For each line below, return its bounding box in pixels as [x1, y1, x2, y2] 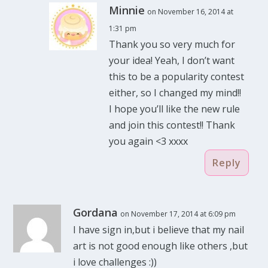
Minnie [109, 3, 145, 18]
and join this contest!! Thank [109, 118, 236, 132]
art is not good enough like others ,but [73, 239, 248, 253]
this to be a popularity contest [109, 70, 245, 84]
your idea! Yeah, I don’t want [109, 54, 235, 68]
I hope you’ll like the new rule [109, 102, 240, 116]
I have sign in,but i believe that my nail [73, 223, 245, 237]
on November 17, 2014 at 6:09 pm [120, 209, 236, 220]
